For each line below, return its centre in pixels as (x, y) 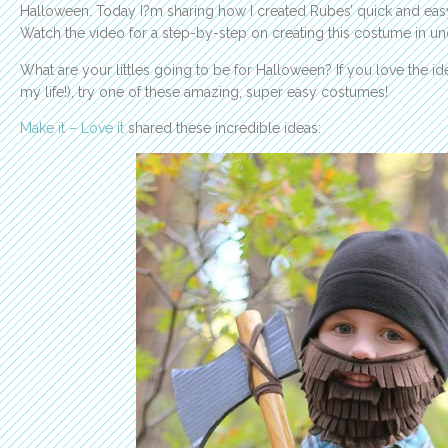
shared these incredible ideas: (222, 128)
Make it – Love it (72, 128)
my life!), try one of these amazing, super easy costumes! (204, 91)
